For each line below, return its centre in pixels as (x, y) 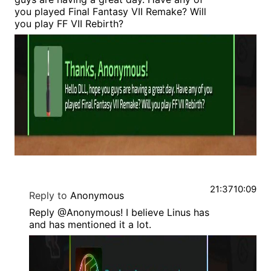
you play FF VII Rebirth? (69, 24)
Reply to (48, 196)
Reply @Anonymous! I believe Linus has (119, 213)
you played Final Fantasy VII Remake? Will (110, 12)
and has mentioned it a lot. (90, 225)
